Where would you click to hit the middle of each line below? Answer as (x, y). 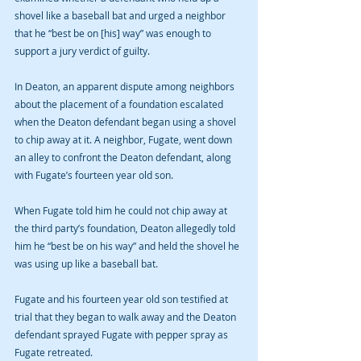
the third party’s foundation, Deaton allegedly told (126, 228)
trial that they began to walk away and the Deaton (127, 317)
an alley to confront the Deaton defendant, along (124, 157)
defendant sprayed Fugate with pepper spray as (122, 334)
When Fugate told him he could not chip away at (122, 210)
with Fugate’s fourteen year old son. (95, 175)
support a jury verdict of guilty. (83, 51)
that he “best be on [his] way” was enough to (114, 33)
